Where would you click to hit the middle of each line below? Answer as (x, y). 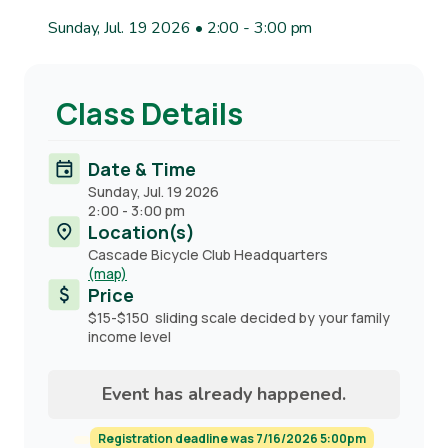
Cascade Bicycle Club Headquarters (208, 254)
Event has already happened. (223, 394)
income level (129, 336)
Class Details (149, 113)
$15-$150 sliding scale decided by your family (239, 317)
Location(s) (141, 232)
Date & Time (142, 169)
